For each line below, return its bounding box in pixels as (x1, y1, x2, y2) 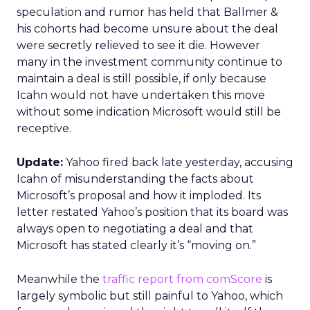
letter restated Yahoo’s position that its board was (17, 206, 288, 219)
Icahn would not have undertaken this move (17, 89, 265, 102)
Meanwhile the (17, 273, 102, 286)
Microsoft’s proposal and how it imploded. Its (17, 189, 261, 202)
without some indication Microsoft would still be (17, 105, 281, 118)
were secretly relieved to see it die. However (17, 39, 260, 52)
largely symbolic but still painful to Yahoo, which (17, 289, 283, 302)
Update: (17, 156, 63, 169)
